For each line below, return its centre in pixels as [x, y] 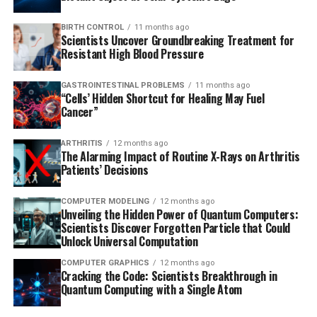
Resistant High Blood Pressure [132, 53]
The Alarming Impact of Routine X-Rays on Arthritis [180, 156]
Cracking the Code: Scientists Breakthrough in [169, 276]
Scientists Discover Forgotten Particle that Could [175, 227]
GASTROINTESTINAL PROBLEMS [122, 85]
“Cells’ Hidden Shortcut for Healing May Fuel [162, 98]
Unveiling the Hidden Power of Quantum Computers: [179, 214]
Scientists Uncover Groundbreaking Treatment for [177, 40]
